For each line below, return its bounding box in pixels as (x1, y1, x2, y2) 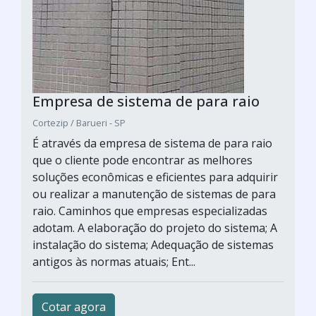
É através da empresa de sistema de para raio (32, 135, 272, 151)
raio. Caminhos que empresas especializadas (32, 203, 267, 219)
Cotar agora (42, 299, 106, 315)
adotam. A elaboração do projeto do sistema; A (32, 220, 277, 236)
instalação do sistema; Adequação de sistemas (32, 237, 274, 253)
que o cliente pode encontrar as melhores (32, 152, 253, 168)
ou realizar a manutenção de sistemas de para (32, 186, 276, 202)
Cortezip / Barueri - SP (32, 116, 126, 129)
